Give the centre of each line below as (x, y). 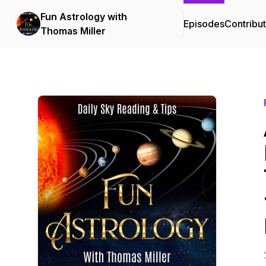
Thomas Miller (73, 31)
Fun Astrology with (84, 17)
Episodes (204, 24)
